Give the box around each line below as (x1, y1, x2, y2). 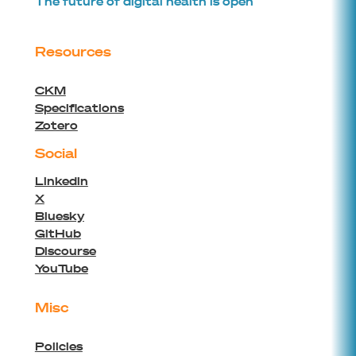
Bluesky (34, 208, 84, 224)
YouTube (34, 261, 88, 277)
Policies (34, 339, 83, 354)
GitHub (34, 226, 81, 242)
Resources (34, 43, 111, 60)
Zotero (34, 118, 78, 133)
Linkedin (34, 173, 88, 189)
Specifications (34, 100, 124, 116)
